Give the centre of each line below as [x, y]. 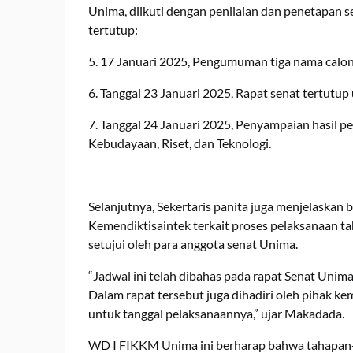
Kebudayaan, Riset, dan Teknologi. [180, 143]
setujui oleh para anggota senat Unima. [193, 243]
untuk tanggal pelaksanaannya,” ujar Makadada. [216, 313]
